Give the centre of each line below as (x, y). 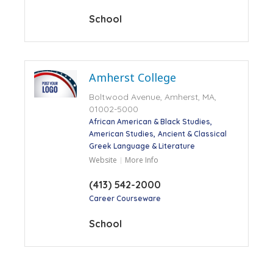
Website (103, 160)
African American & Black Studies (149, 121)
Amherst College (132, 77)
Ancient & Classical (192, 133)
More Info (141, 160)
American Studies (121, 133)
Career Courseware (125, 198)
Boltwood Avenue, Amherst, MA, (152, 97)
